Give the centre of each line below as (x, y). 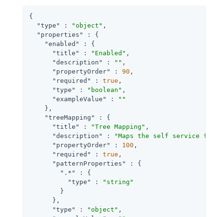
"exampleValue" (79, 99)
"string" (118, 182)
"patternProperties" (89, 163)
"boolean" (105, 90)
